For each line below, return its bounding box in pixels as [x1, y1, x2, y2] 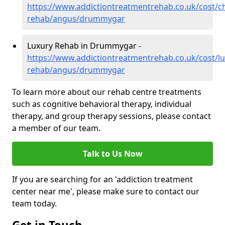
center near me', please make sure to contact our [12, 186, 199, 197]
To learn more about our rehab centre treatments [12, 86, 201, 98]
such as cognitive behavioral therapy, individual [12, 98, 191, 110]
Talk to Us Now [82, 148, 143, 160]
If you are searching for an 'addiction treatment [12, 174, 193, 185]
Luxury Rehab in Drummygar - [27, 40, 141, 52]
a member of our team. [12, 123, 100, 134]
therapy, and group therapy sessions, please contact [12, 110, 211, 122]
